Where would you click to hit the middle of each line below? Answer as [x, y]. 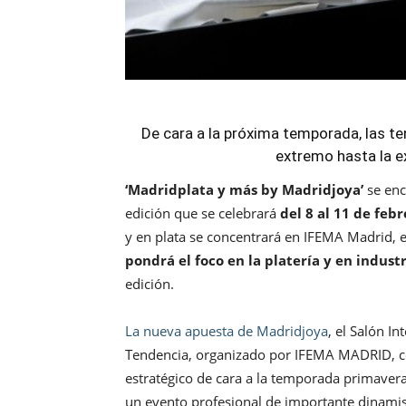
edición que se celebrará [203, 213]
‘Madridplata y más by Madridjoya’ [244, 190]
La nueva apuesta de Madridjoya [227, 331]
